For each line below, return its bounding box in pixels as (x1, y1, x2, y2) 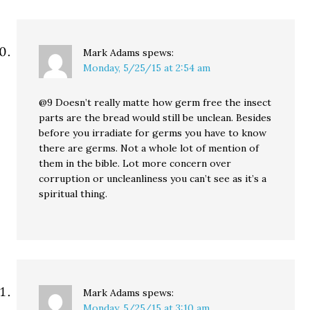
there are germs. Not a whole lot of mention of (39, 142, 259, 154)
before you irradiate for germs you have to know (39, 127, 267, 139)
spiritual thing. (39, 188, 108, 200)
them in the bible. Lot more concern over (39, 157, 232, 170)
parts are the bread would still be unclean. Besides (39, 111, 272, 124)
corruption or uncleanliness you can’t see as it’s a (39, 172, 267, 185)
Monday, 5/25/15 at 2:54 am (83, 62, 211, 74)
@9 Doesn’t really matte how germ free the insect (39, 96, 272, 109)
